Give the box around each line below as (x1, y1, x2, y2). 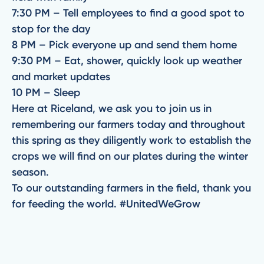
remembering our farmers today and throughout (12, 118, 245, 131)
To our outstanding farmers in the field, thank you (12, 181, 251, 194)
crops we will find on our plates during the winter (12, 150, 248, 163)
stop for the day (12, 22, 96, 35)
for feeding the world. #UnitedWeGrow (12, 197, 200, 210)
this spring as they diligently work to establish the (12, 134, 251, 147)
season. (12, 166, 61, 179)
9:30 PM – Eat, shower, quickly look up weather (12, 54, 242, 67)
